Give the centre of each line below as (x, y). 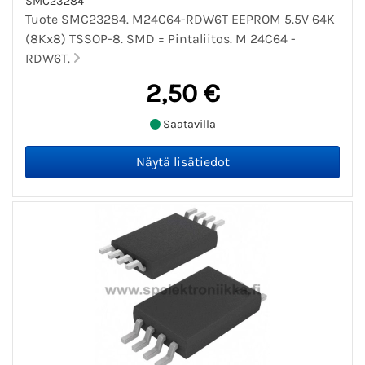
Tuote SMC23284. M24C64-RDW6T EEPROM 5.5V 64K (180, 20)
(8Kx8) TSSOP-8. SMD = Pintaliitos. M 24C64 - (161, 39)
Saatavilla (188, 124)
